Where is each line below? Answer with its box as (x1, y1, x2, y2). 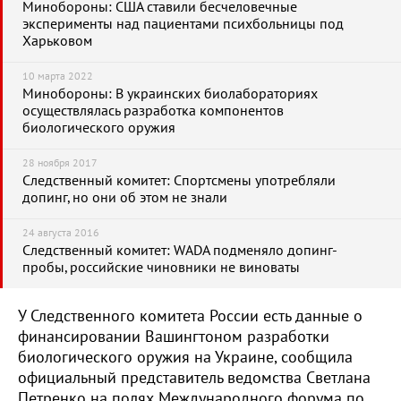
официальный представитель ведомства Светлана (18, 369, 371, 388)
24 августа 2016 (22, 226, 99, 239)
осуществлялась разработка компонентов (22, 103, 284, 119)
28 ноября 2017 (22, 157, 98, 169)
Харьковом (22, 33, 92, 49)
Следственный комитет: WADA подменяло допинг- (22, 243, 337, 259)
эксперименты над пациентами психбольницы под (22, 16, 344, 32)
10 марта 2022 (22, 70, 93, 82)
